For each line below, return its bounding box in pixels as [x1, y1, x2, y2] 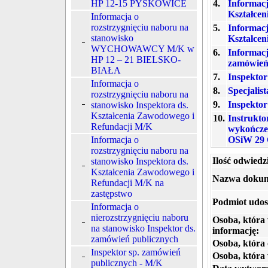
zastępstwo [91, 188, 132, 199]
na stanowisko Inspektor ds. [91, 223, 196, 233]
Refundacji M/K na [91, 178, 164, 188]
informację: [212, 226, 259, 236]
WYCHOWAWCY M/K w [91, 44, 194, 54]
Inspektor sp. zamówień [91, 247, 181, 257]
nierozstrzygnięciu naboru [91, 212, 188, 223]
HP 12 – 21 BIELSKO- [91, 54, 181, 65]
